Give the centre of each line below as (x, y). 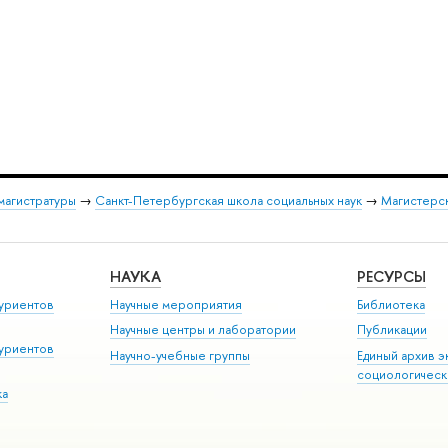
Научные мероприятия (176, 304)
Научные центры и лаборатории (203, 330)
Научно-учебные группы (180, 355)
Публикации (392, 330)
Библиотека (391, 304)
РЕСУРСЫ (392, 277)
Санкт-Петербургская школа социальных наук (228, 200)
